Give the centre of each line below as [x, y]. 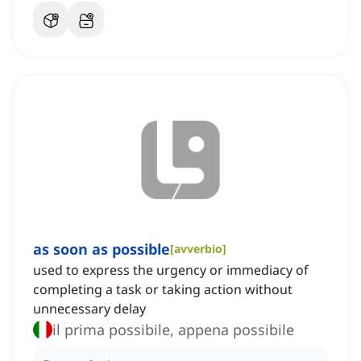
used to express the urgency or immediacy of [171, 270]
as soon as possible [102, 249]
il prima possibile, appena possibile [173, 330]
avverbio [198, 249]
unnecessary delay [89, 309]
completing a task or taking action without [163, 290]
